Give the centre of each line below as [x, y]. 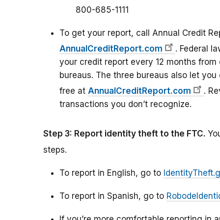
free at [74, 91]
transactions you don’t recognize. [125, 104]
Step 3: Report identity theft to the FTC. [125, 134]
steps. [55, 150]
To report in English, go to [111, 173]
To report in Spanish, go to [113, 196]
